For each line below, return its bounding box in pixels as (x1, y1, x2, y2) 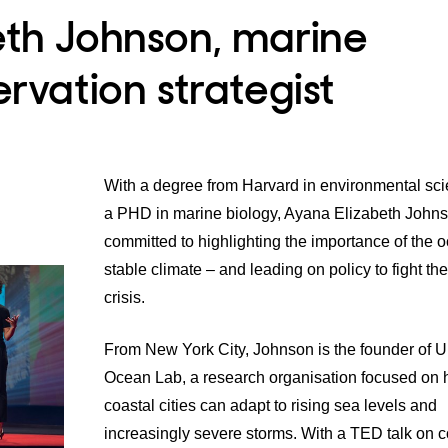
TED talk (350, 424, 412, 442)
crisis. (104, 288, 145, 306)
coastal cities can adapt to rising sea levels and (104, 396, 437, 414)
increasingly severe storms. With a (104, 424, 350, 442)
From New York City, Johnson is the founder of (104, 340, 435, 358)
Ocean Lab (104, 368, 182, 386)
